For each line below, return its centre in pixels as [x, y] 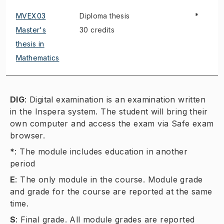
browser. [28, 135]
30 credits [97, 30]
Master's [31, 30]
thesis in [30, 44]
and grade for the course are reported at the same [111, 191]
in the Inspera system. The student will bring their [109, 111]
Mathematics [38, 58]
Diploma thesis [105, 16]
